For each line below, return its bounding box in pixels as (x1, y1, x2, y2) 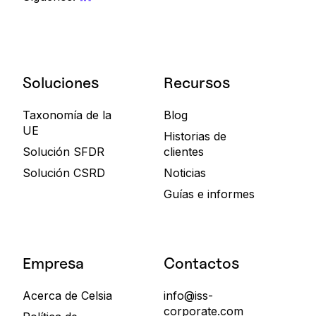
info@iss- (164, 288, 213, 303)
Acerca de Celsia (23, 288, 112, 303)
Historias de (164, 128, 226, 143)
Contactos (164, 253, 239, 272)
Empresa (23, 253, 84, 272)
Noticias (164, 165, 206, 180)
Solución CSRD (23, 165, 105, 180)
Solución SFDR (23, 144, 104, 159)
